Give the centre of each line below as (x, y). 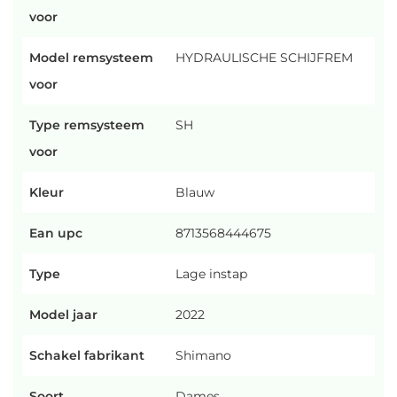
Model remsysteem (91, 58)
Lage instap (211, 274)
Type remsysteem (87, 125)
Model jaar (63, 315)
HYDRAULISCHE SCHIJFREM (264, 58)
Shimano (203, 355)
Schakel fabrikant (87, 355)
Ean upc (56, 233)
